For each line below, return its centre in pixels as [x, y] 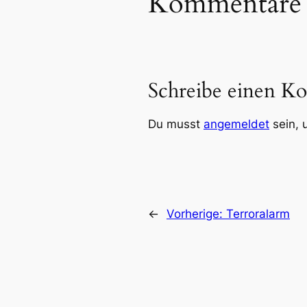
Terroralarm [258, 213]
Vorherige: [196, 213]
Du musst [176, 124]
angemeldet [236, 124]
